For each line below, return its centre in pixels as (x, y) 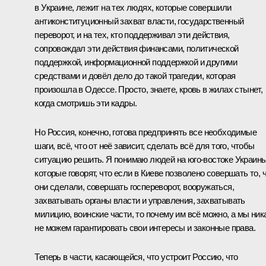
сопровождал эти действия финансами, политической (137, 49)
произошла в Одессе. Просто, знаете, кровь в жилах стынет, (149, 90)
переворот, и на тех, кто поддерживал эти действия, (132, 35)
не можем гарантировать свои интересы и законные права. (145, 228)
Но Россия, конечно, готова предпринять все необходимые (145, 132)
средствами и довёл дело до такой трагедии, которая (135, 76)
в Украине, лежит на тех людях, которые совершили (133, 8)
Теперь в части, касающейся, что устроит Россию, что (136, 257)
